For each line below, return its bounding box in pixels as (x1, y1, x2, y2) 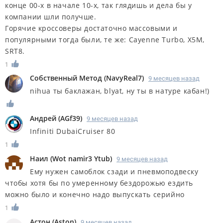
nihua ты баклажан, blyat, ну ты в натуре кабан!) (30, 86, 210, 96)
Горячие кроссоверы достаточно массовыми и (5, 23, 178, 33)
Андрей (30, 113, 56, 123)
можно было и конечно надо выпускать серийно (5, 190, 185, 200)
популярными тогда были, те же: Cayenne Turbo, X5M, (5, 34, 205, 44)
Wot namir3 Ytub (52, 154, 110, 164)
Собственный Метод (30, 73, 102, 83)
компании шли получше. (5, 11, 97, 21)
